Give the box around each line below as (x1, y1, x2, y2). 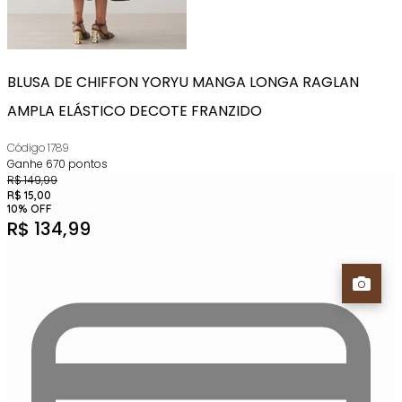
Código (7, 140, 45, 155)
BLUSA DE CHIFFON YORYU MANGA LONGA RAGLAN (7, 72, 359, 92)
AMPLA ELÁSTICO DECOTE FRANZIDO (7, 100, 262, 121)
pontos (66, 156, 108, 171)
